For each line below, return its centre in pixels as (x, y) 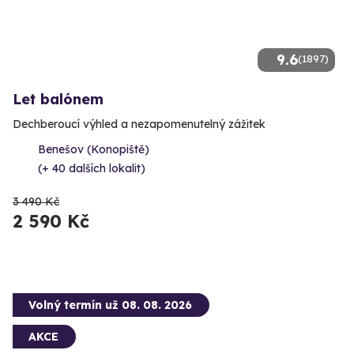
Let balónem (58, 100)
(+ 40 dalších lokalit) (92, 169)
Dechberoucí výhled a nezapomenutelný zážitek (139, 124)
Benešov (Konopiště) (94, 150)
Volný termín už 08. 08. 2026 (110, 305)
